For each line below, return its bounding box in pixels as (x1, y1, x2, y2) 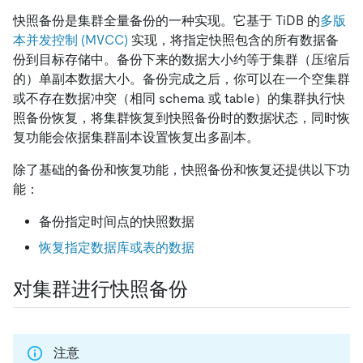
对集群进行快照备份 (13, 277, 188, 300)
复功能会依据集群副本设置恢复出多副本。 (13, 129, 259, 145)
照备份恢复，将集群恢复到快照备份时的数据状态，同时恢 (13, 109, 350, 126)
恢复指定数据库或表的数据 (39, 239, 194, 255)
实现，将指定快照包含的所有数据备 (128, 32, 339, 48)
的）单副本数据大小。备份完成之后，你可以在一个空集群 (13, 70, 350, 87)
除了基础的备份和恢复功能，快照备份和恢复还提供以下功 (13, 161, 350, 177)
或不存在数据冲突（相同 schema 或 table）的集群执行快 (13, 90, 345, 106)
